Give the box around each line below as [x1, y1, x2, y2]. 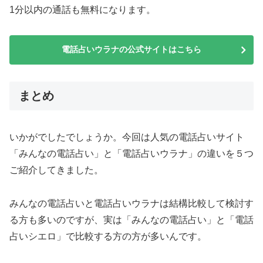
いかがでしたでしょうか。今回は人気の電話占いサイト [9, 132, 244, 143]
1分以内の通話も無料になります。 [9, 5, 156, 15]
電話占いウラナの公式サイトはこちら [62, 45, 201, 55]
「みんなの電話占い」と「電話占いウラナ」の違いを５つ [9, 149, 254, 159]
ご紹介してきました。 [9, 165, 103, 176]
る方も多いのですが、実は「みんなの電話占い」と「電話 [9, 215, 254, 225]
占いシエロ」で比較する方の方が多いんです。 [9, 231, 207, 242]
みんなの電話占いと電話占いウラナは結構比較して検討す [9, 198, 254, 209]
